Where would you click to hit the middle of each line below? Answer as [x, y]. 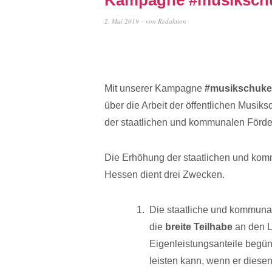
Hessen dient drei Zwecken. [165, 174]
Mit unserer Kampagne [155, 88]
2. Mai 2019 [122, 21]
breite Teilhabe [199, 226]
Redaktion [172, 21]
